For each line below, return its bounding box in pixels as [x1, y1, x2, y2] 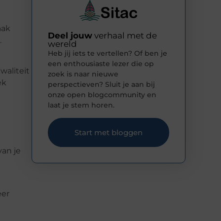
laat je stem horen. [48, 101, 114, 110]
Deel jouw [48, 31, 92, 41]
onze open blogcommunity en [48, 90, 156, 100]
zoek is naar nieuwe [48, 70, 118, 79]
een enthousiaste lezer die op [48, 59, 154, 69]
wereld [48, 39, 77, 49]
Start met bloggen [74, 127, 143, 137]
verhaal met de [92, 31, 157, 41]
